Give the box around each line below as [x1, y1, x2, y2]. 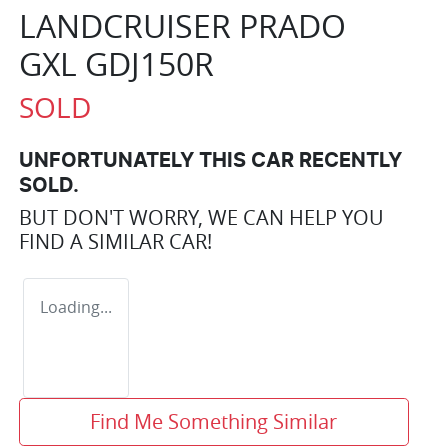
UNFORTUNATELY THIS [19, 150, 251, 171]
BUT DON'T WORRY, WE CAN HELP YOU [19, 203, 384, 231]
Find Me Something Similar [90, 407, 338, 435]
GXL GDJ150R [19, 41, 214, 85]
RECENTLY [294, 150, 402, 171]
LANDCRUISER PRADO [19, 3, 346, 47]
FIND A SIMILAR [19, 227, 169, 255]
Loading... [40, 295, 112, 318]
